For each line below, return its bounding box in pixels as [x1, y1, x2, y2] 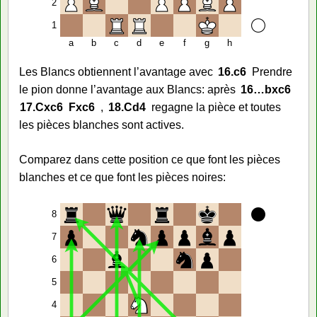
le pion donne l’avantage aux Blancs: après [19, 83, 236, 96]
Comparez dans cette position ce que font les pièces [19, 154, 280, 166]
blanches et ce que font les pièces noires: [19, 171, 226, 184]
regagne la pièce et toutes [151, 101, 281, 114]
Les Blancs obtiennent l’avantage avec [19, 66, 213, 79]
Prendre [251, 66, 292, 79]
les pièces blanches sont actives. [19, 119, 184, 132]
